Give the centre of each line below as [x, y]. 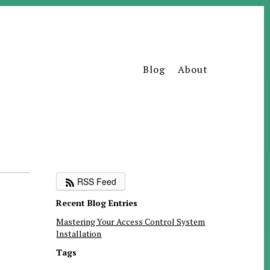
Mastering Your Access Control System [131, 222]
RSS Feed [96, 181]
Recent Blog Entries [97, 203]
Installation [79, 234]
